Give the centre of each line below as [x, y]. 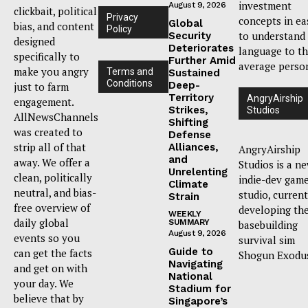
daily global [41, 222]
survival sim [267, 240]
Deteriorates [201, 48]
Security [190, 35]
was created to [48, 132]
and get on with [51, 268]
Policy [119, 29]
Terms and [130, 71]
